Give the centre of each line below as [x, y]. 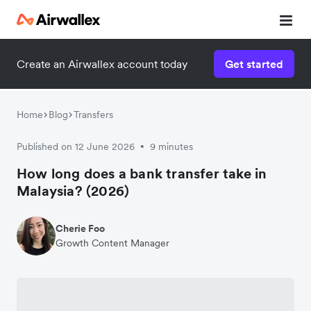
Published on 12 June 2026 [76, 146]
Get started [254, 64]
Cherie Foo [80, 228]
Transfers [93, 115]
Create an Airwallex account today [102, 64]
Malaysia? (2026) [73, 191]
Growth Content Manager [112, 243]
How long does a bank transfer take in [142, 174]
